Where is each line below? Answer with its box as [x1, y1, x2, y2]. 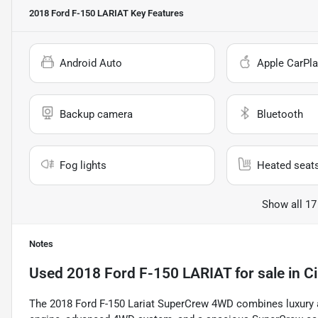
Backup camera [60, 108, 133, 121]
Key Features [128, 8, 184, 19]
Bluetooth [256, 108, 303, 121]
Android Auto [60, 57, 122, 70]
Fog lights [60, 159, 106, 172]
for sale [231, 265, 285, 283]
